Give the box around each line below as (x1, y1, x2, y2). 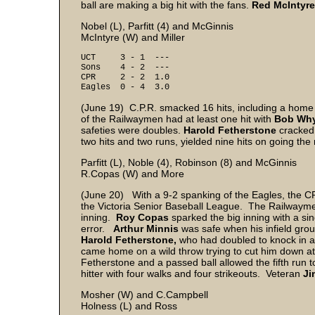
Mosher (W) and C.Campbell (81, 289, 208, 300)
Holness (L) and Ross (81, 300, 177, 311)
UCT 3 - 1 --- (81, 53, 169, 63)
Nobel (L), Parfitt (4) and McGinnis (81, 20, 233, 32)
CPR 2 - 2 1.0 (81, 72, 169, 82)
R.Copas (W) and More (81, 168, 184, 179)
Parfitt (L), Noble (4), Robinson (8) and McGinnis (81, 157, 297, 168)
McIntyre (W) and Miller (81, 32, 185, 43)
